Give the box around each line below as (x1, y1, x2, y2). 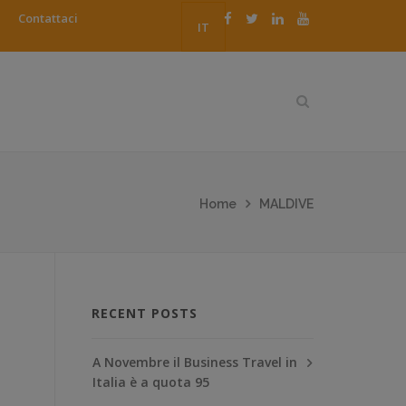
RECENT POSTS (92, 304, 198, 322)
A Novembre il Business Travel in (92, 353, 297, 371)
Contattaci (18, 10, 78, 26)
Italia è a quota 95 (92, 372, 209, 391)
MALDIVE (259, 196, 314, 211)
